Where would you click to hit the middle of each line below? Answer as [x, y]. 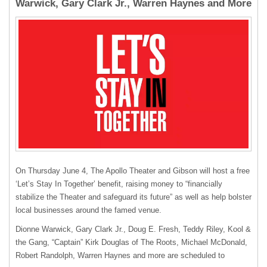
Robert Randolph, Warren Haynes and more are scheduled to [120, 255]
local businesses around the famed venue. [89, 210]
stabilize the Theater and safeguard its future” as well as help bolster [133, 197]
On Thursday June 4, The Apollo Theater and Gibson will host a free [133, 170]
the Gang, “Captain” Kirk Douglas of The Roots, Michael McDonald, [131, 242]
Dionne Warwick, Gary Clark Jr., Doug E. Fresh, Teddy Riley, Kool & [133, 229]
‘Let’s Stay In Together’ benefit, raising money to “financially [119, 184]
